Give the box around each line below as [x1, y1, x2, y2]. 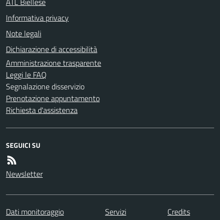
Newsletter [6, 167, 43, 180]
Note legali [6, 27, 41, 39]
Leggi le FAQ [6, 68, 47, 81]
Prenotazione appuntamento [6, 92, 100, 104]
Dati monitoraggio [6, 205, 64, 218]
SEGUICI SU [6, 139, 40, 150]
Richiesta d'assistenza [6, 104, 78, 116]
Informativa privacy [6, 11, 69, 24]
